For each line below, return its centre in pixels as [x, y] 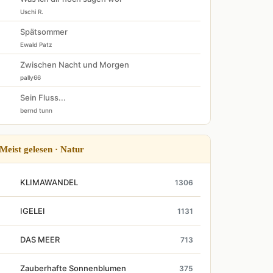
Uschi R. [32, 12]
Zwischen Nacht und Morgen [75, 65]
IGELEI [33, 211]
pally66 [30, 77]
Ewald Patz [36, 44]
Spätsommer [44, 32]
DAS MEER [40, 239]
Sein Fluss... [43, 97]
